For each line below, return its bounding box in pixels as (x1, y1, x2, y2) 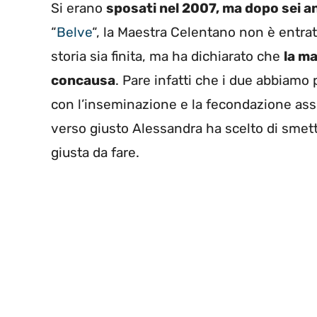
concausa (51, 72, 115, 89)
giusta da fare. (51, 144, 139, 161)
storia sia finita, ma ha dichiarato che (51, 48, 284, 65)
